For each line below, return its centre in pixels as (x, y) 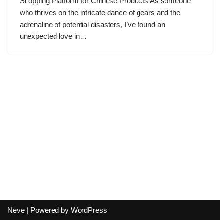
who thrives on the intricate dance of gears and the (100, 13)
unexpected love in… (54, 36)
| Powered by (48, 210)
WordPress (89, 210)
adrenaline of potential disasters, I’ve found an (92, 24)
